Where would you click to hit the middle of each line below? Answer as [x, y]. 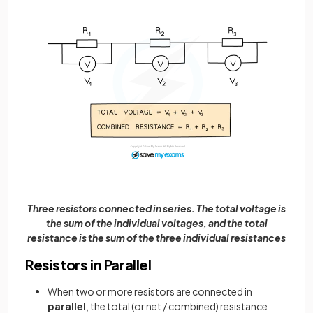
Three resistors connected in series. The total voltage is [156, 208]
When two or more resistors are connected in [150, 291]
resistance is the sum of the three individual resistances [156, 237]
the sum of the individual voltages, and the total [156, 223]
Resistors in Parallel [88, 264]
